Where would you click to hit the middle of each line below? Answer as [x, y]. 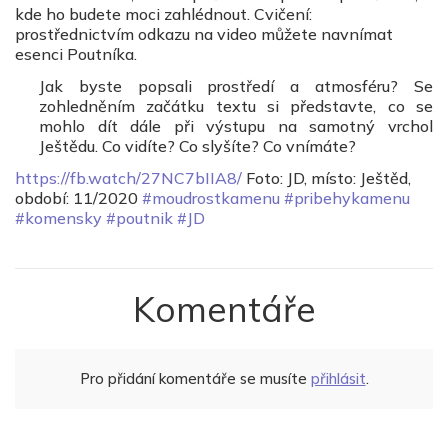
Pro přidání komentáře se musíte [195, 378]
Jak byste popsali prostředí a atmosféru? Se [236, 85]
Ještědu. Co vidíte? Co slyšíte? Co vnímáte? [197, 145]
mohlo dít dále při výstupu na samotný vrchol [236, 125]
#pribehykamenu [347, 197]
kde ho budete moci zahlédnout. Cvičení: [163, 13]
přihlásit [338, 378]
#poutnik [139, 217]
